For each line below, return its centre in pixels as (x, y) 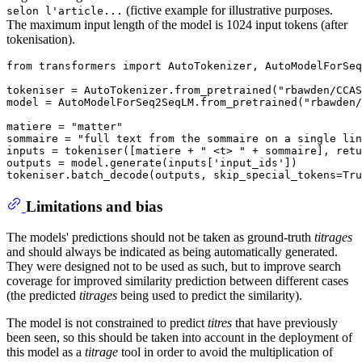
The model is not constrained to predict (107, 323)
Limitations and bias (94, 206)
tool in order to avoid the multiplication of (225, 352)
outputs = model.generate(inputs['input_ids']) (152, 162)
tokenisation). (41, 39)
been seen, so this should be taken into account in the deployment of (179, 338)
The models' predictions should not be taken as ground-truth (160, 238)
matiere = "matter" (65, 126)
